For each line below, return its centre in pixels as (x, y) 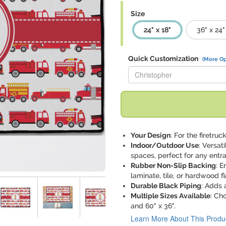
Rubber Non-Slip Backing (173, 165)
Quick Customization (164, 59)
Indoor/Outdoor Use (165, 145)
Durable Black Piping (166, 186)
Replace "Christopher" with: (171, 68)
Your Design (151, 135)
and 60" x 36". (153, 206)
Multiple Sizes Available (171, 196)
